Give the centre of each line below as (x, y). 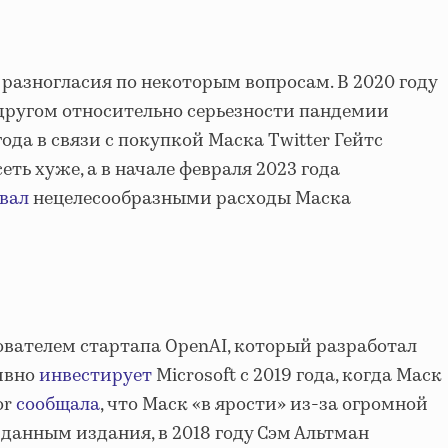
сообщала (58, 405)
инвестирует (95, 376)
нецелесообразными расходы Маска (190, 199)
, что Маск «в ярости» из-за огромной (264, 405)
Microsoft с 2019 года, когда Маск (297, 376)
